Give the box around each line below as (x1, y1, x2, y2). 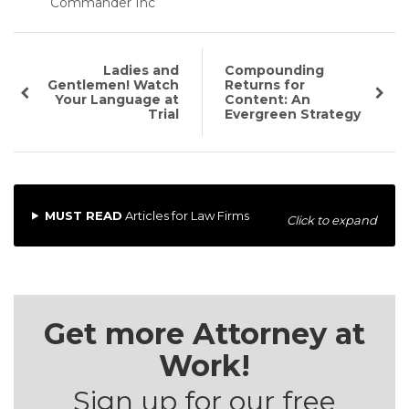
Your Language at (55, 90, 180, 108)
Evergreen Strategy (225, 105, 362, 122)
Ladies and (103, 61, 180, 79)
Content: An (225, 90, 311, 108)
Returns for (225, 76, 306, 93)
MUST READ (44, 207, 122, 223)
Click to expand (287, 212, 377, 227)
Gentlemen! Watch (47, 76, 180, 93)
